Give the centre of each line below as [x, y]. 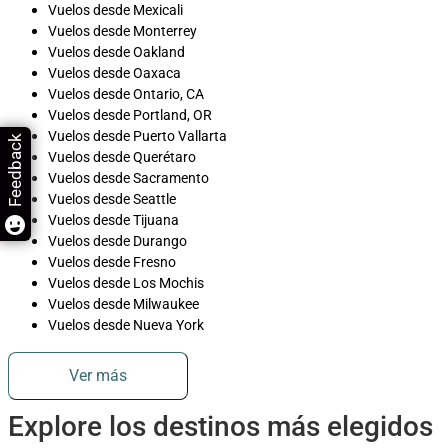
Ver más [98, 376]
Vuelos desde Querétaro [122, 156]
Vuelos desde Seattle [112, 198]
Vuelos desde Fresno [112, 261]
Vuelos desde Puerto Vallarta [137, 135]
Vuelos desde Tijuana [113, 219]
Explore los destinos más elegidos [220, 426]
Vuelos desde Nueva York [126, 324]
